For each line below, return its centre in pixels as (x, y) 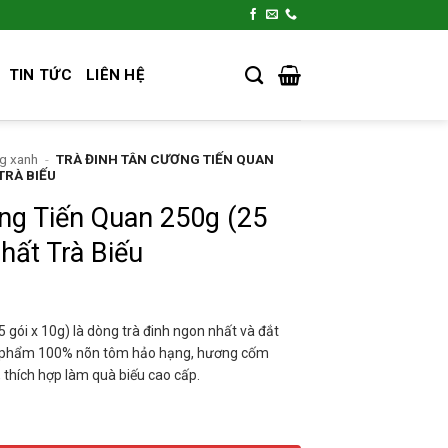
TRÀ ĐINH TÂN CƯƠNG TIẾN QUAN (165, 159)
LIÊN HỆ (115, 75)
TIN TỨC (40, 75)
